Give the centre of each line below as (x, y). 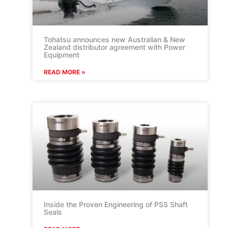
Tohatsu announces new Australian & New (115, 39)
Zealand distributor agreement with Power (115, 47)
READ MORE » (65, 72)
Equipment (62, 54)
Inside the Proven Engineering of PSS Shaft (116, 204)
